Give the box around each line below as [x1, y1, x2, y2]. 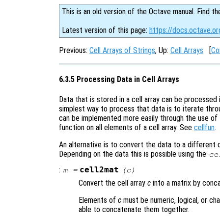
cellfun [194, 122, 215, 132]
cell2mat [80, 165, 119, 174]
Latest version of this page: [62, 26, 149, 35]
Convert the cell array [79, 178, 147, 188]
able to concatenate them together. [79, 204, 190, 214]
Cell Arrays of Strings [89, 46, 155, 55]
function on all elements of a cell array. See [59, 122, 194, 132]
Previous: [59, 46, 89, 55]
